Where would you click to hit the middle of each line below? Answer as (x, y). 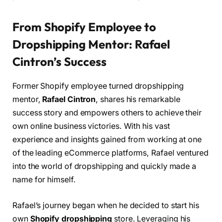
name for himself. (44, 180)
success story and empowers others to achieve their (107, 113)
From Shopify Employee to (84, 27)
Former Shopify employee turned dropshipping (98, 86)
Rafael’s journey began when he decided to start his (106, 205)
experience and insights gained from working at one (107, 140)
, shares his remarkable (138, 100)
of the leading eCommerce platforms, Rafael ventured (111, 153)
